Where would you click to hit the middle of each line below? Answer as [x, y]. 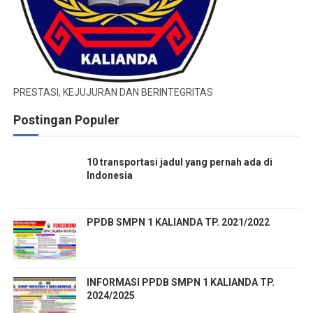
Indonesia [109, 175]
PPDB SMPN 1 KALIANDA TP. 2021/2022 [178, 222]
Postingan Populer [66, 120]
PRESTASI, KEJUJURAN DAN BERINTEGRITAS [113, 92]
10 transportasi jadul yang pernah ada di [179, 162]
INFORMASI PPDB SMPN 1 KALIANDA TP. [180, 282]
